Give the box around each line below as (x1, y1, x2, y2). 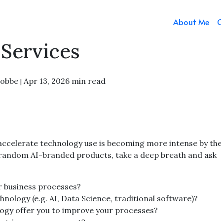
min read (72, 76, 106, 86)
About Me (173, 16, 210, 27)
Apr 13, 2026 (22, 76, 72, 86)
